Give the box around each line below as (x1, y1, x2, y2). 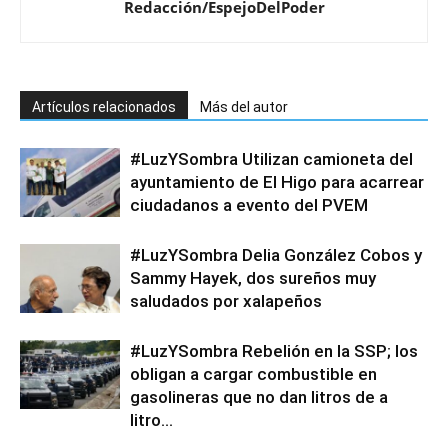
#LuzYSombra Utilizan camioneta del (130, 149, 413, 170)
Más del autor (200, 99, 288, 116)
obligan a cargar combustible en (130, 364, 377, 385)
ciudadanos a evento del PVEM (130, 195, 368, 216)
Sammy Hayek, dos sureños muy (130, 268, 376, 289)
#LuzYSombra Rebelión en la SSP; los (130, 341, 418, 362)
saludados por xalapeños (130, 291, 322, 312)
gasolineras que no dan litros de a (130, 387, 388, 408)
